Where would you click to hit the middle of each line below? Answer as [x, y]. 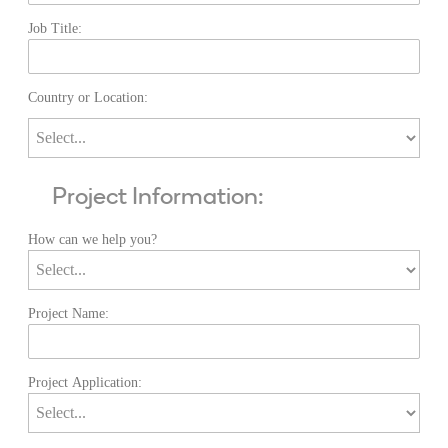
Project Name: [68, 313]
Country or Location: [88, 98]
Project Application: [85, 382]
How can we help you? [92, 239]
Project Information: [158, 195]
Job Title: [55, 29]
